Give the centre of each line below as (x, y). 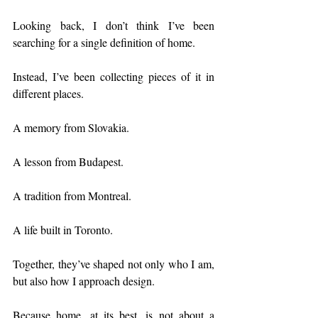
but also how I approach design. (84, 281)
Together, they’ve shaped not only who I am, (114, 264)
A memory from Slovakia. (71, 127)
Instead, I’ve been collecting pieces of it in (114, 76)
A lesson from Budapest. (68, 161)
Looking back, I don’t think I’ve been (114, 25)
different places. (48, 93)
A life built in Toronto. (63, 230)
